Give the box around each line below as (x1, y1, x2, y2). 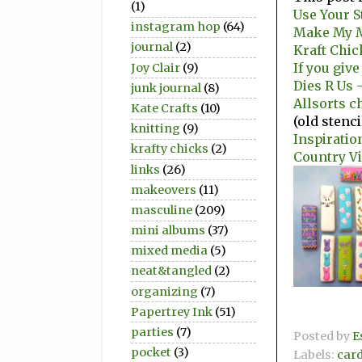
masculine (131, 202, 192, 217)
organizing (131, 284, 198, 299)
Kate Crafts (131, 100, 198, 116)
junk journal (131, 80, 201, 95)
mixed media (131, 243, 208, 259)
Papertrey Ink (131, 304, 213, 319)
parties (131, 325, 174, 340)
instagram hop (131, 19, 221, 35)
